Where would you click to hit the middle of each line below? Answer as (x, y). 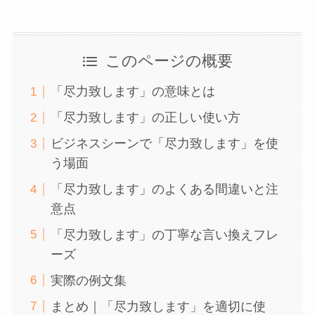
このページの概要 (169, 62)
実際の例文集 (88, 280)
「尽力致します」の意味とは (133, 92)
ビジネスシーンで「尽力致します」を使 (164, 144)
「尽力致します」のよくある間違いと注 (164, 189)
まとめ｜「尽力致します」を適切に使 (158, 306)
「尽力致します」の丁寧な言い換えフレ (164, 235)
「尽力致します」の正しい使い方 (145, 118)
